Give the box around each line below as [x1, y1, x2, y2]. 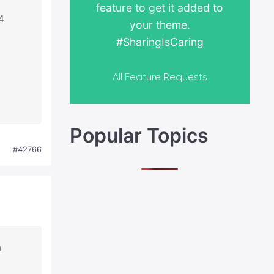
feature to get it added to [96, 1, 224, 15]
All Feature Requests [112, 71, 207, 83]
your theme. [129, 18, 190, 32]
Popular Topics [70, 124, 209, 148]
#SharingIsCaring [116, 35, 204, 49]
